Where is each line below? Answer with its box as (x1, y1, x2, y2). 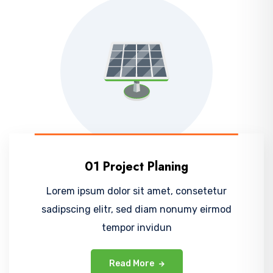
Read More (108, 258, 156, 269)
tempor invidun (101, 221, 172, 233)
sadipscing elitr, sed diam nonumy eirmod (41, 203, 232, 215)
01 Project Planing (85, 157, 188, 175)
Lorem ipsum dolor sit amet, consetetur (46, 185, 227, 197)
